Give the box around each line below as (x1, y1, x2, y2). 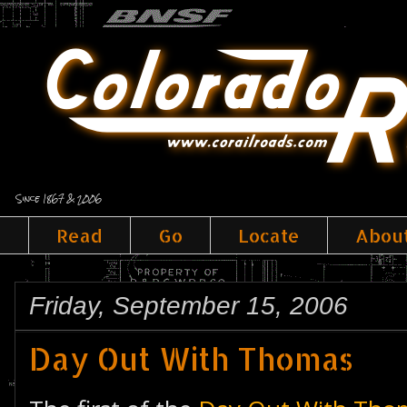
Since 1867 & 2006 (16, 190, 102, 207)
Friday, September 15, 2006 (29, 292, 348, 320)
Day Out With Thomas (29, 340, 353, 378)
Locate (238, 223, 300, 247)
